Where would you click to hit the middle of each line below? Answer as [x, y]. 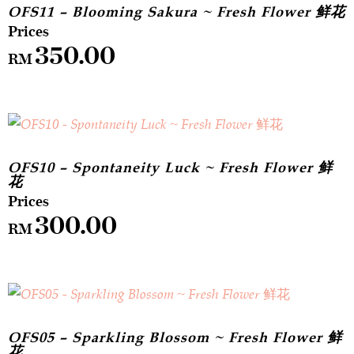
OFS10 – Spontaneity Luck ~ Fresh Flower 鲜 [170, 167]
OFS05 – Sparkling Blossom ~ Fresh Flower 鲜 [175, 337]
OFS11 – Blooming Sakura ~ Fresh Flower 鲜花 [177, 11]
